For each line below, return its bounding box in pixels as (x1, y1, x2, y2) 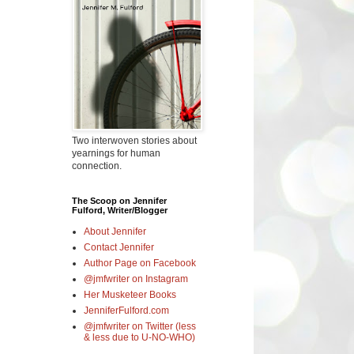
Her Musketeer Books (84, 288, 176, 300)
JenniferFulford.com (84, 304, 169, 316)
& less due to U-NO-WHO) (84, 331, 195, 343)
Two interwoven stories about (72, 134, 197, 146)
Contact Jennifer (84, 241, 154, 253)
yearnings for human (72, 147, 160, 159)
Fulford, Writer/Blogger (72, 205, 168, 215)
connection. (72, 160, 122, 171)
